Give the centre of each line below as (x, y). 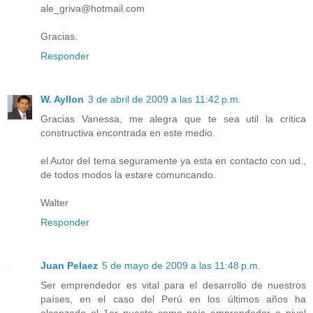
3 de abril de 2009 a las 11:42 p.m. (165, 100)
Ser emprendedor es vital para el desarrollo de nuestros (173, 285)
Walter (54, 203)
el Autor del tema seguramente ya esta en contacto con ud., (173, 161)
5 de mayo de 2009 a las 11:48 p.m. (181, 266)
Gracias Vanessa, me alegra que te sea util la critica (173, 119)
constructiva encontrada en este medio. (128, 133)
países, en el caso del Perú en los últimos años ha (173, 299)
